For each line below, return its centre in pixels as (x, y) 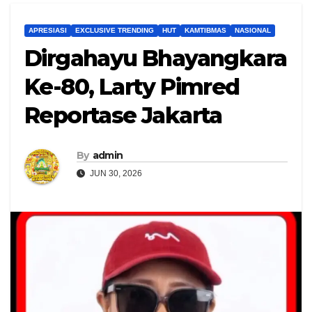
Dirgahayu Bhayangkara (156, 58)
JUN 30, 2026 (115, 174)
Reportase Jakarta (123, 116)
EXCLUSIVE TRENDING (115, 31)
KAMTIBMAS (205, 31)
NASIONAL (253, 31)
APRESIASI (48, 31)
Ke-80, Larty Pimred (132, 87)
